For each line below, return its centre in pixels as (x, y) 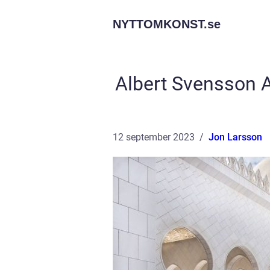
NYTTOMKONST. (160, 24)
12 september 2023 (154, 137)
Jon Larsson (235, 137)
